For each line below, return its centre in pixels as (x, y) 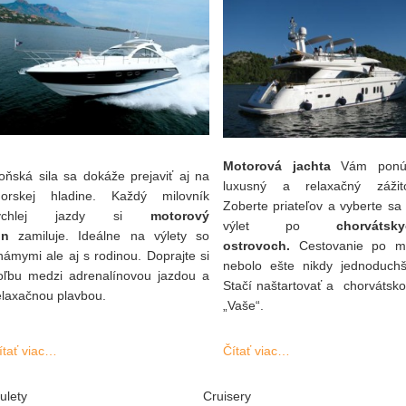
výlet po (280, 226)
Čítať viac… (256, 351)
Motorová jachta (277, 166)
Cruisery (227, 396)
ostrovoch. (256, 246)
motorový (180, 216)
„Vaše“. (243, 305)
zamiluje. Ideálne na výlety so (109, 236)
